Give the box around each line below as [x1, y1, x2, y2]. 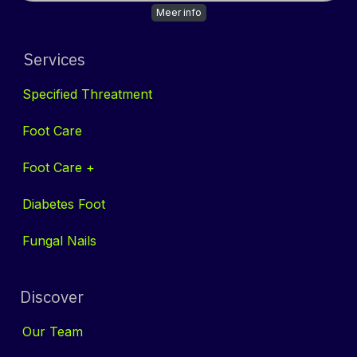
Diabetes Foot [22, 196, 105, 213]
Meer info [155, 6, 202, 19]
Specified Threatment [22, 86, 152, 103]
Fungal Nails [22, 233, 96, 249]
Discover [12, 286, 84, 308]
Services [12, 49, 85, 71]
